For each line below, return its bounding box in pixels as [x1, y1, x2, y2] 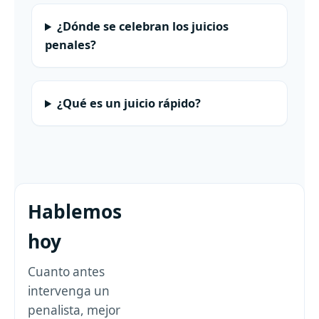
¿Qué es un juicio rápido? [57, 95, 202, 112]
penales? [45, 36, 96, 53]
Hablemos [28, 199, 122, 225]
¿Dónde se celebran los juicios [57, 18, 229, 35]
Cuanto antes [28, 263, 105, 281]
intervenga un [28, 283, 110, 300]
